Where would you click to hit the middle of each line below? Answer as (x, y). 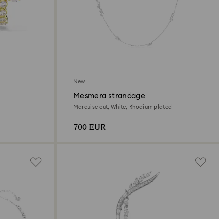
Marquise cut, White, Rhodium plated (122, 107)
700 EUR (89, 127)
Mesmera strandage (109, 96)
